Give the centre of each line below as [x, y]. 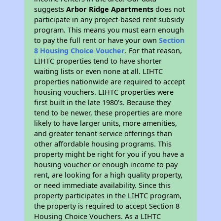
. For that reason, [154, 50]
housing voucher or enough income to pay [106, 164]
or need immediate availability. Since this [103, 185]
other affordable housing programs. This [103, 144]
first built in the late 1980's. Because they [103, 102]
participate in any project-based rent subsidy [109, 19]
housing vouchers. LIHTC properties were [104, 92]
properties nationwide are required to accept [110, 81]
